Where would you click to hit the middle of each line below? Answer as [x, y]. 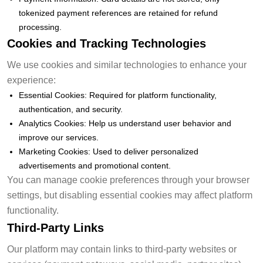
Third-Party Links [55, 227]
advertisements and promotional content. [95, 165]
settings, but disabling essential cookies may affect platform [130, 195]
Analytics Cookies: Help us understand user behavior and [125, 123]
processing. [40, 27]
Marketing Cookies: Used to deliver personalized [109, 151]
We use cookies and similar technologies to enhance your [127, 65]
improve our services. [59, 137]
